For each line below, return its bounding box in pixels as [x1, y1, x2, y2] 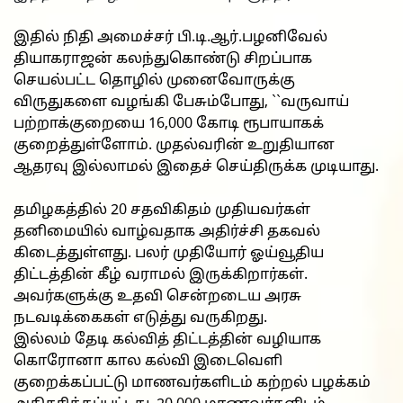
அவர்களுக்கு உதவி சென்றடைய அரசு [13, 287, 301, 306]
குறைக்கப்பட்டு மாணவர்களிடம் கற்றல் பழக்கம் [13, 373, 371, 392]
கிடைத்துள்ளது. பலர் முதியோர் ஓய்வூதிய [13, 244, 324, 263]
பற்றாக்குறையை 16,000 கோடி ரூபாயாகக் [13, 114, 324, 133]
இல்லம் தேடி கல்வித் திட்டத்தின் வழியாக [13, 330, 321, 349]
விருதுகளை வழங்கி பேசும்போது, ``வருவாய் [13, 93, 349, 112]
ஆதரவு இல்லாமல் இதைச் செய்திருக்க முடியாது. [13, 157, 379, 176]
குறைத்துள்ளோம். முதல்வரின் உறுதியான [13, 136, 335, 155]
